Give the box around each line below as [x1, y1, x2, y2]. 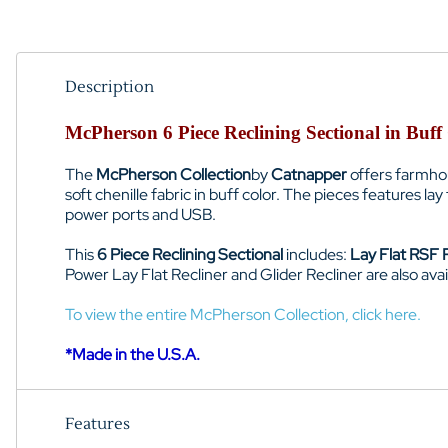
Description [65, 76, 154, 97]
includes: [283, 243, 347, 265]
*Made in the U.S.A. [65, 343, 200, 365]
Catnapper [271, 163, 347, 185]
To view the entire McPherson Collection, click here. [65, 303, 421, 325]
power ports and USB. [65, 203, 216, 225]
